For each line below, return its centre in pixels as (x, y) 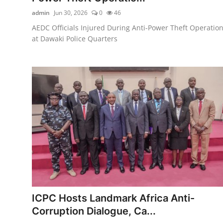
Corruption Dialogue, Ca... (94, 211)
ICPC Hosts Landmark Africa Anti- (113, 198)
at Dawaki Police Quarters (75, 38)
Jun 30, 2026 (71, 12)
